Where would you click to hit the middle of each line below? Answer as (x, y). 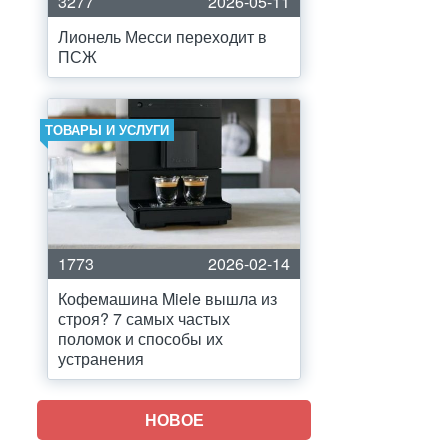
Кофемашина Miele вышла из (167, 298)
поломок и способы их (140, 338)
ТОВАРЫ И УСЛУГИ (107, 129)
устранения (101, 358)
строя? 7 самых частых (144, 318)
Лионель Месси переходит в (162, 36)
